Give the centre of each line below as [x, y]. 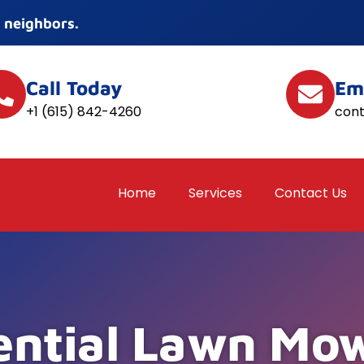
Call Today [74, 88]
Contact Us [311, 193]
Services [215, 193]
